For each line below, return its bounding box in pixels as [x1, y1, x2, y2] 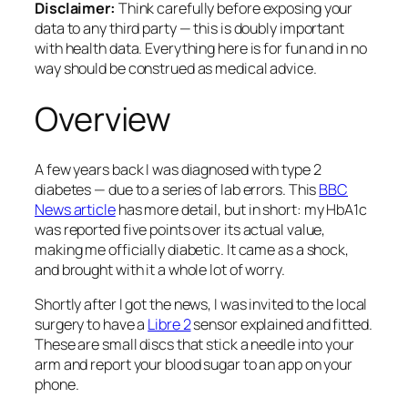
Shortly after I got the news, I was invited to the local [35, 294, 368, 315]
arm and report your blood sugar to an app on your [35, 354, 353, 375]
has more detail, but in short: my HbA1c [115, 199, 367, 219]
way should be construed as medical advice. [35, 58, 317, 79]
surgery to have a [35, 314, 148, 335]
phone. [35, 374, 79, 395]
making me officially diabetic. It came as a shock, [35, 239, 349, 260]
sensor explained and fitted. [190, 314, 372, 335]
